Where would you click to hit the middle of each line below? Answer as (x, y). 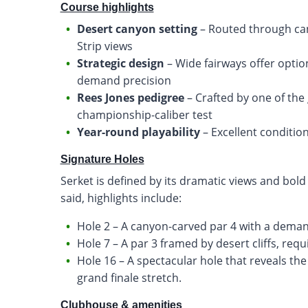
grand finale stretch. (129, 277)
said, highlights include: (121, 198)
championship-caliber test (144, 114)
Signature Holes (102, 159)
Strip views (104, 46)
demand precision (124, 80)
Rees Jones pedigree (130, 97)
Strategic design (120, 63)
